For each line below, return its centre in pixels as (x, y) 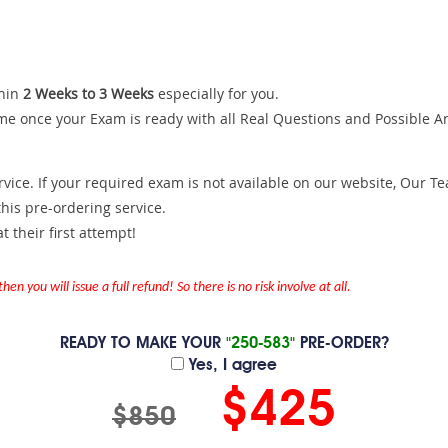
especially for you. (216, 93)
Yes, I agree (230, 366)
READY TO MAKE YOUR (142, 344)
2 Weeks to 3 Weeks (88, 93)
